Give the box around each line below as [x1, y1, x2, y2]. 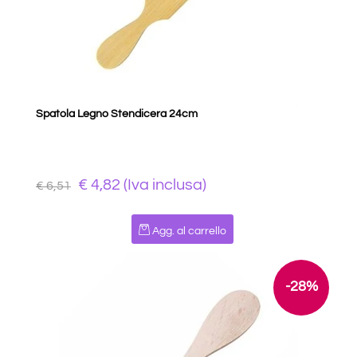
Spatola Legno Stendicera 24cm [36, 108, 198, 120]
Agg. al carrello [152, 226, 226, 237]
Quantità [152, 217, 203, 230]
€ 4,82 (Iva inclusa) [78, 177, 206, 194]
